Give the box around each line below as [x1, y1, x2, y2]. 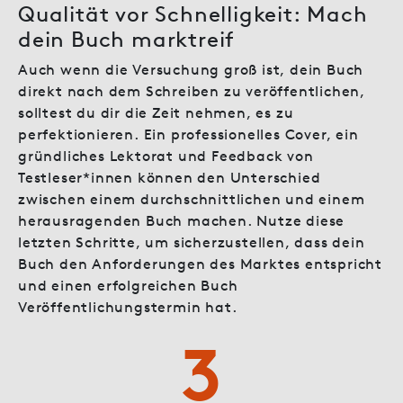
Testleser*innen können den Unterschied [18, 167, 321, 186]
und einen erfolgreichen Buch [18, 275, 238, 294]
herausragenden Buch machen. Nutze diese [18, 210, 345, 229]
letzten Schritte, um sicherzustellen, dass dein [18, 232, 365, 251]
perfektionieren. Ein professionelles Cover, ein [18, 124, 359, 143]
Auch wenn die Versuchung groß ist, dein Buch [18, 59, 364, 78]
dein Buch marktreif [18, 24, 236, 52]
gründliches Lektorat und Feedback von [18, 146, 314, 165]
